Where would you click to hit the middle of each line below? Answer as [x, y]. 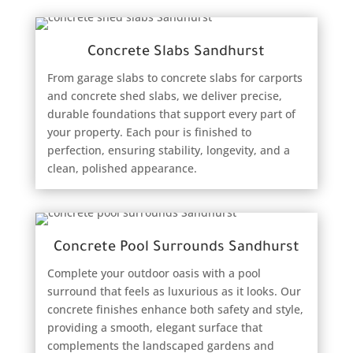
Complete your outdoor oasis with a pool [154, 273]
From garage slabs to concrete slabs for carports [175, 77]
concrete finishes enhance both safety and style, [175, 309]
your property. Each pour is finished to [149, 132]
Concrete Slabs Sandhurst [176, 52]
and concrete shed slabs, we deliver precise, [164, 95]
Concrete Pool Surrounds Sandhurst [176, 248]
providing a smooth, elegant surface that [154, 327]
